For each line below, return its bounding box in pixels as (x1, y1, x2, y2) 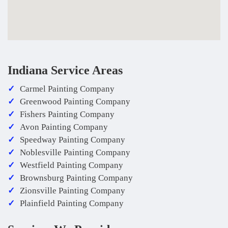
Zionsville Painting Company (20, 185, 125, 195)
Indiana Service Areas (8, 63, 123, 77)
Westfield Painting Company (20, 160, 123, 170)
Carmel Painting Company (20, 83, 115, 94)
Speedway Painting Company (20, 134, 125, 145)
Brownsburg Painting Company (20, 173, 133, 183)
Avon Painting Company (20, 122, 108, 132)
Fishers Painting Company (20, 109, 115, 119)
